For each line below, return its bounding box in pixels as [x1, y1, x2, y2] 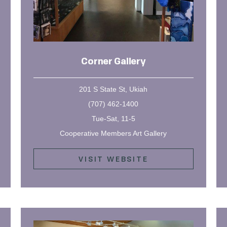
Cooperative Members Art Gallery [60, 129, 167, 138]
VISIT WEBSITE [79, 154, 148, 164]
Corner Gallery [81, 57, 146, 67]
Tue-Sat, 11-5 [91, 115, 135, 123]
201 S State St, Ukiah [79, 85, 148, 94]
